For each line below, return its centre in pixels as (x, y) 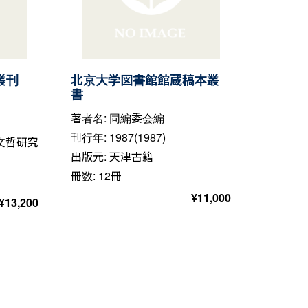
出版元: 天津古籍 (112, 156)
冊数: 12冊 (97, 175)
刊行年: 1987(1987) (119, 137)
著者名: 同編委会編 (118, 118)
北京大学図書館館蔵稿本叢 (145, 79)
